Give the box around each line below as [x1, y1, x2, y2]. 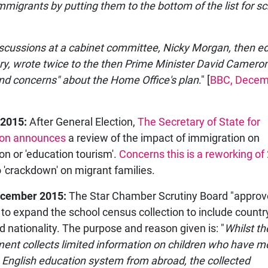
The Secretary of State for [138, 115, 260, 129]
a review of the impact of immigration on [66, 132, 260, 145]
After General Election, [29, 115, 138, 129]
